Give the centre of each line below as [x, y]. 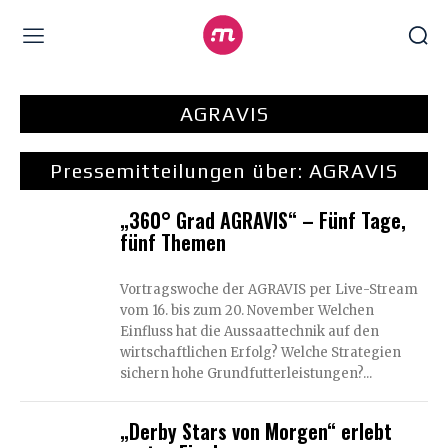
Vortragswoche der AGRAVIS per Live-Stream [269, 289]
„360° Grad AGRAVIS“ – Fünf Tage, [262, 220]
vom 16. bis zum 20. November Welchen [218, 310]
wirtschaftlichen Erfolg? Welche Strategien [260, 352]
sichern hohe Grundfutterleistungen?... [245, 373]
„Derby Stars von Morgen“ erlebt [255, 431]
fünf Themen [172, 242]
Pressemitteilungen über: [179, 170]
